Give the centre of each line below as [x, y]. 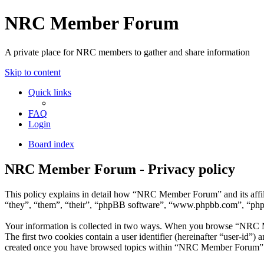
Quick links [50, 92]
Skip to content [33, 72]
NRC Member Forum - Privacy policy [120, 169]
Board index [51, 144]
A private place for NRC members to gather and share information [127, 52]
